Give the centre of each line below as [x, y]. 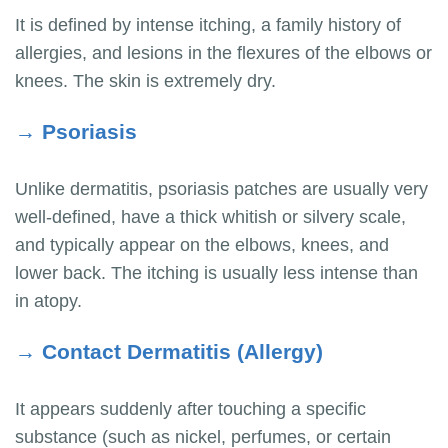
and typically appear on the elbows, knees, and [202, 245]
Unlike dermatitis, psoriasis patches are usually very [221, 189]
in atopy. [48, 301]
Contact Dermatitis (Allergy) [182, 352]
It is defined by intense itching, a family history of [208, 25]
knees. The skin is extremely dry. [145, 81]
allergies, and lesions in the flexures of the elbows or [223, 53]
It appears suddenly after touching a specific [190, 409]
